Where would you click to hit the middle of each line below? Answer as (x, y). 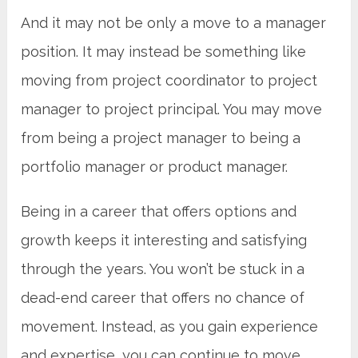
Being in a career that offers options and (159, 212)
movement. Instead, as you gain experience (170, 327)
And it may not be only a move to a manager (174, 23)
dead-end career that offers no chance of (163, 298)
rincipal (193, 109)
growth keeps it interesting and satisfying (164, 241)
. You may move (270, 109)
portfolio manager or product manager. (155, 167)
